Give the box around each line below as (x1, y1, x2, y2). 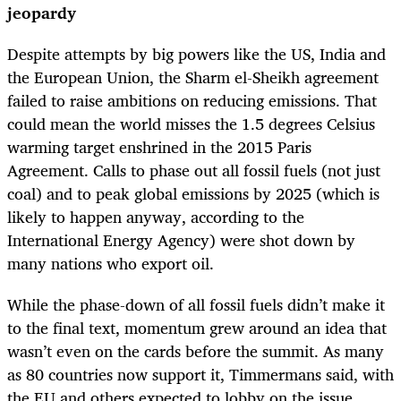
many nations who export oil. (7, 250, 214, 277)
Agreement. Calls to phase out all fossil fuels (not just (7, 157, 380, 184)
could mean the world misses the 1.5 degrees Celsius (7, 110, 375, 138)
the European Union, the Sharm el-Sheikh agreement (7, 64, 379, 91)
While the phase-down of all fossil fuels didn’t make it (7, 291, 385, 319)
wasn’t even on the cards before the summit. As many (7, 337, 384, 365)
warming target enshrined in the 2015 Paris (7, 133, 311, 161)
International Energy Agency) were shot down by (7, 226, 355, 254)
